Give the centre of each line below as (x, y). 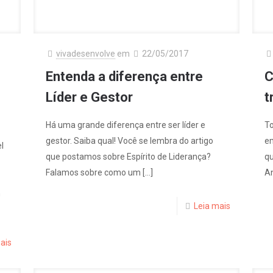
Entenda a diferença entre (125, 76)
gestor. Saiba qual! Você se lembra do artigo (130, 140)
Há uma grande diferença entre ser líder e (126, 125)
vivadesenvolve (86, 53)
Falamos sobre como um (94, 172)
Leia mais (212, 206)
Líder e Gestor (90, 97)
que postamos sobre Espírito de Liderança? (129, 156)
